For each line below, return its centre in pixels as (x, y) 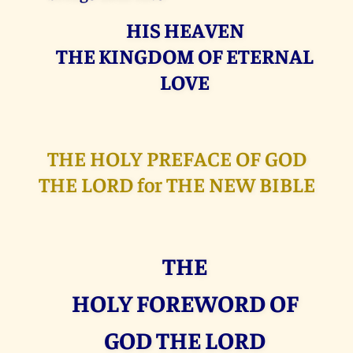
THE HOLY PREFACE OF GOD (176, 158)
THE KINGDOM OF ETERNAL (185, 55)
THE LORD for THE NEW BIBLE (176, 184)
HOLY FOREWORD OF (185, 302)
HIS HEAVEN (185, 29)
